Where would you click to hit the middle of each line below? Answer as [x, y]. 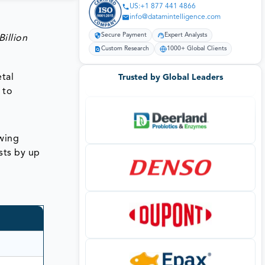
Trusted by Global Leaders [170, 77]
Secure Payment [124, 35]
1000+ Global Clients [197, 49]
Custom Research [125, 49]
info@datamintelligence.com [175, 17]
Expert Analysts [186, 35]
